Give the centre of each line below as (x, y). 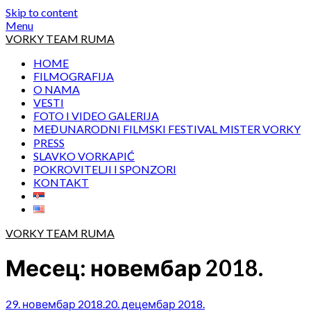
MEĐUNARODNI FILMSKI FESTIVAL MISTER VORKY (167, 129)
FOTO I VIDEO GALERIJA (96, 116)
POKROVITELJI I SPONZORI (105, 169)
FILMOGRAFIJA (74, 76)
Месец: (48, 268)
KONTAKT (61, 182)
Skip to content (42, 12)
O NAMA (57, 89)
